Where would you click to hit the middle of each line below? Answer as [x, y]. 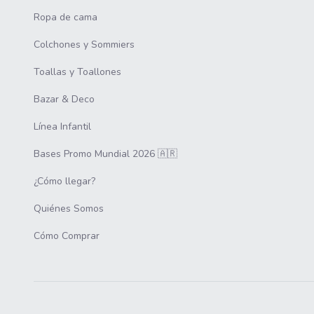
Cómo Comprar [67, 236]
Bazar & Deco [64, 100]
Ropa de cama [66, 18]
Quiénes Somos [69, 209]
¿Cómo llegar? [64, 182]
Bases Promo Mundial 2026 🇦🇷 [105, 154]
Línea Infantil [62, 127]
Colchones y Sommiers [84, 45]
